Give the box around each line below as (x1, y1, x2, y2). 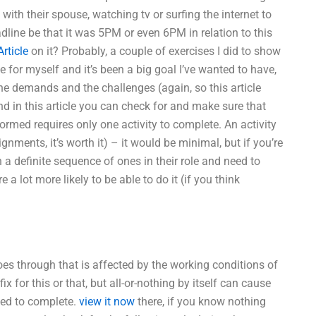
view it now (79, 294, 135, 308)
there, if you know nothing (135, 294, 266, 308)
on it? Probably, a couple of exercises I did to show (28, 44, 281, 58)
